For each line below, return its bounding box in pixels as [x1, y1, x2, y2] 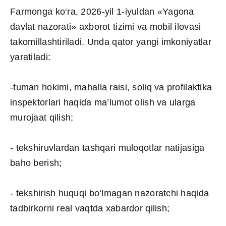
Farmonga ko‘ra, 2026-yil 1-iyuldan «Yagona [10, 6, 194, 17]
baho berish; [10, 157, 62, 168]
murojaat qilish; [10, 112, 74, 123]
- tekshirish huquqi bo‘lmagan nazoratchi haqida [10, 188, 209, 198]
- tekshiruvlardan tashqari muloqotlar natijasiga [10, 142, 205, 153]
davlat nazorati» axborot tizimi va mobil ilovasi [10, 21, 201, 32]
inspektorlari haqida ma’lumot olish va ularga [10, 97, 196, 107]
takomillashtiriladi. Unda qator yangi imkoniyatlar [10, 36, 211, 47]
